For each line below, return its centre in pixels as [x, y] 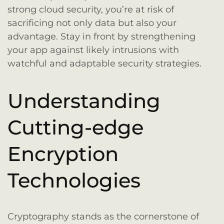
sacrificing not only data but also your [92, 23]
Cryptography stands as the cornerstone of [103, 216]
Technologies [74, 180]
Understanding [84, 100]
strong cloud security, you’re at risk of [91, 10]
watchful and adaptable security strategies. [104, 64]
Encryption [63, 153]
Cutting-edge [75, 127]
